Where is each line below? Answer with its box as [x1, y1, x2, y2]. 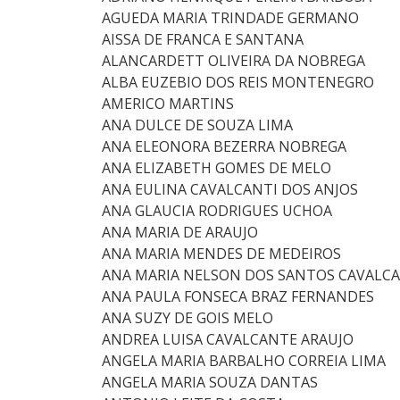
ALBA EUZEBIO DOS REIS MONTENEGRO [102, 72, 374, 92]
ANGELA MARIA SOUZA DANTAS [102, 372, 318, 392]
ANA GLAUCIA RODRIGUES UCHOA [102, 201, 332, 221]
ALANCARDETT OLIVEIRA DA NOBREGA [102, 51, 365, 71]
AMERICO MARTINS [102, 94, 234, 113]
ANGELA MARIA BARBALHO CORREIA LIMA [102, 351, 386, 371]
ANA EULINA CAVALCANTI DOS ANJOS [102, 179, 358, 199]
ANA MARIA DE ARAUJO [102, 222, 258, 242]
